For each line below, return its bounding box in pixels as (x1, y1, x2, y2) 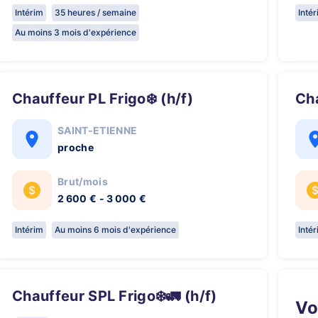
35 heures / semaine (55, 7, 136, 18)
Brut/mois (57, 175, 108, 187)
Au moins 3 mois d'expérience (15, 27, 136, 38)
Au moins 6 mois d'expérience (55, 224, 176, 235)
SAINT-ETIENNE (57, 124, 138, 136)
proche (57, 141, 94, 153)
